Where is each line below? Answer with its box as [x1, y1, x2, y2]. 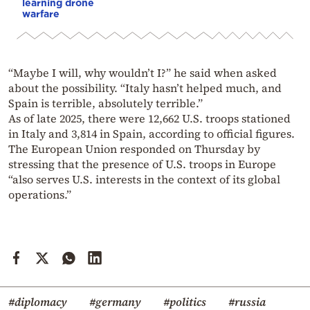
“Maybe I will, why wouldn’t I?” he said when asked [8, 64, 277, 80]
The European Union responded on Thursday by [8, 140, 260, 156]
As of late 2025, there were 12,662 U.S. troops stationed [8, 110, 291, 126]
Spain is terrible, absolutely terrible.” [8, 95, 203, 111]
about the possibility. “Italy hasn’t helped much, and [8, 80, 282, 95]
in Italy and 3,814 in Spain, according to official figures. [8, 125, 295, 141]
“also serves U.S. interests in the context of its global [8, 171, 280, 187]
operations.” [8, 186, 71, 202]
